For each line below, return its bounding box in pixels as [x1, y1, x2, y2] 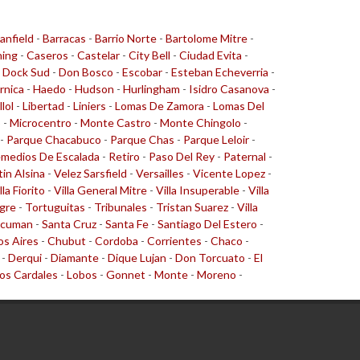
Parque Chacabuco [6, 133, 101, 146]
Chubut [47, 234, 86, 247]
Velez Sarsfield [54, 166, 127, 180]
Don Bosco [59, 65, 113, 79]
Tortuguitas [25, 200, 85, 214]
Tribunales [94, 200, 147, 214]
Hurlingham [123, 82, 180, 96]
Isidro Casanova [189, 82, 269, 96]
